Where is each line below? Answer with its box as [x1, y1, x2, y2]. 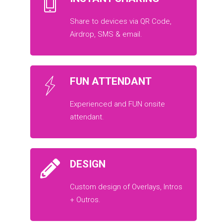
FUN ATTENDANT [70, 75, 152, 87]
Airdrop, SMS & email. [70, 29, 143, 39]
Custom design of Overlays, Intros [70, 182, 183, 191]
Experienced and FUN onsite [70, 99, 166, 109]
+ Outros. [70, 195, 101, 204]
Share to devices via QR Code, [70, 16, 172, 26]
